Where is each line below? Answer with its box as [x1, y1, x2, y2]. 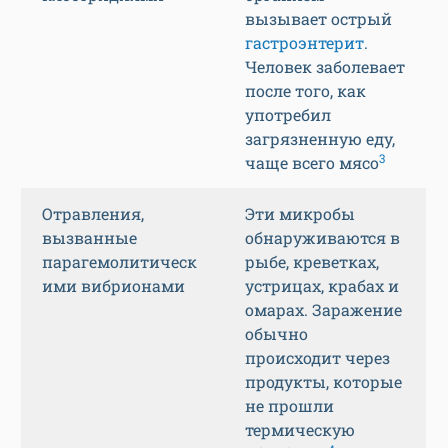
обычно [245, 323, 308, 345]
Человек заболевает [245, 56, 405, 78]
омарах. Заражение [245, 299, 402, 321]
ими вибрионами [42, 275, 185, 297]
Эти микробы [245, 203, 355, 225]
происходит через [245, 347, 390, 369]
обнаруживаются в [245, 227, 400, 249]
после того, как [245, 80, 366, 102]
